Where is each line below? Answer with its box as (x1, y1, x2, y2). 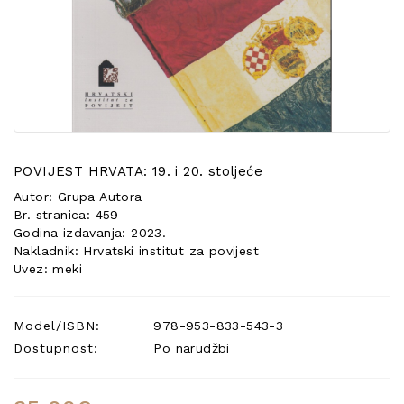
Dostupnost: (14, 341, 98, 355)
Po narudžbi (149, 341, 230, 355)
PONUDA (23, 23, 77, 38)
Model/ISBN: (14, 318, 100, 333)
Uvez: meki (14, 262, 82, 276)
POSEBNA (23, 5, 84, 20)
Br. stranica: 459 (14, 207, 119, 222)
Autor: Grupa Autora (14, 189, 142, 204)
